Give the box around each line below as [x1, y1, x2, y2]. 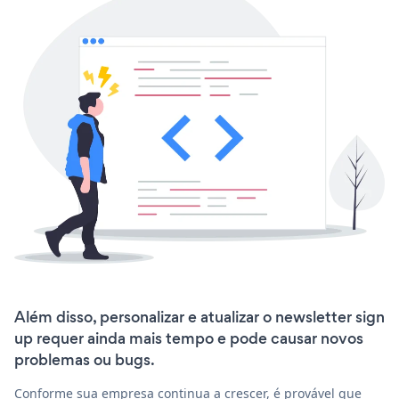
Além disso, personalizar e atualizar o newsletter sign [14, 306, 385, 329]
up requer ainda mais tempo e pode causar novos [14, 328, 363, 350]
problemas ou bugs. [14, 349, 155, 371]
